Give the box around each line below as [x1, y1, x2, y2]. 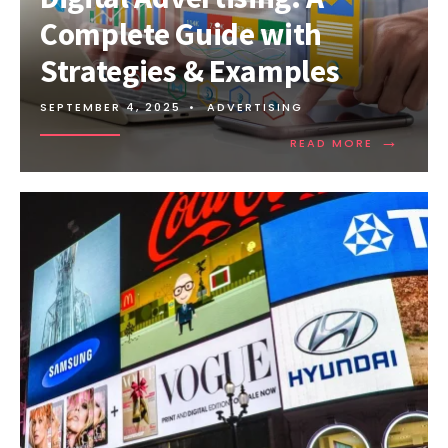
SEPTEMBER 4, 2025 [40, 99, 181, 115]
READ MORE [290, 135, 373, 151]
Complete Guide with [40, 14, 323, 54]
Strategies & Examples [40, 51, 340, 91]
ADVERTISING [207, 99, 303, 115]
